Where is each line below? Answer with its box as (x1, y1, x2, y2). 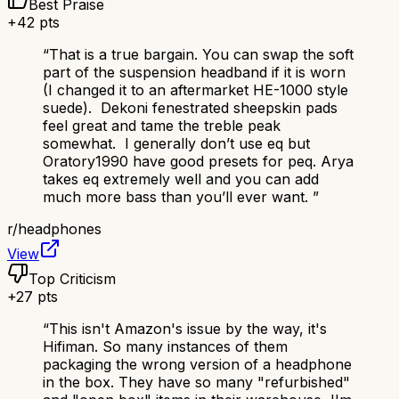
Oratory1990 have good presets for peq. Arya (43, 152, 354, 171)
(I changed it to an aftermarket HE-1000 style (43, 81, 348, 100)
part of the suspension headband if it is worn (43, 63, 346, 82)
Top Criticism (28, 270, 116, 289)
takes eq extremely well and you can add (43, 170, 319, 189)
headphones (18, 220, 102, 239)
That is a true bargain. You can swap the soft (49, 45, 354, 64)
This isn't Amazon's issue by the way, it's (49, 320, 327, 338)
